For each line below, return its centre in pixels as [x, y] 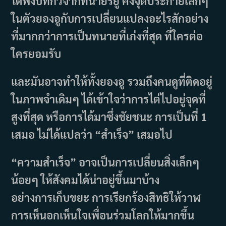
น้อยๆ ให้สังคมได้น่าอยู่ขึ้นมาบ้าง [86, 179]
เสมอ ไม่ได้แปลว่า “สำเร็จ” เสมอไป [92, 134]
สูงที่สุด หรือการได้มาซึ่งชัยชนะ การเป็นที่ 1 [109, 116]
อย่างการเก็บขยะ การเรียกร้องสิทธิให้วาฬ [106, 197]
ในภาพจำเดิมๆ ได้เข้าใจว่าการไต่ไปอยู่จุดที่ [109, 99]
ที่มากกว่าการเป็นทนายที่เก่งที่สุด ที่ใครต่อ [107, 36]
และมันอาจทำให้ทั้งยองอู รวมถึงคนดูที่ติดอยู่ [112, 81]
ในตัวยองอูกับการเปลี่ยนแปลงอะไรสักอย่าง [110, 18]
